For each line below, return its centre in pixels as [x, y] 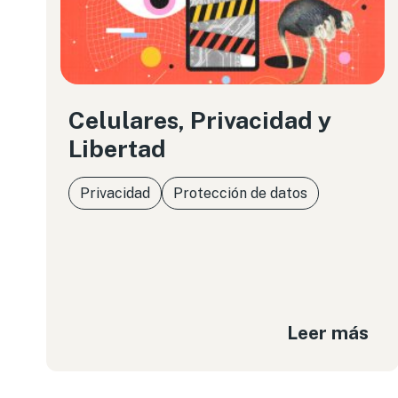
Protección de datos [240, 193]
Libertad [117, 148]
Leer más [328, 332]
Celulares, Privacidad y [200, 120]
